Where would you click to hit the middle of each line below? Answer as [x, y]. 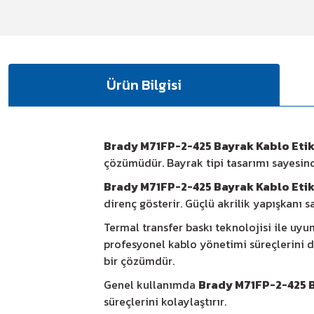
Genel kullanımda [151, 285]
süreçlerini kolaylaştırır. [165, 301]
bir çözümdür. [139, 261]
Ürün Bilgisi [144, 85]
